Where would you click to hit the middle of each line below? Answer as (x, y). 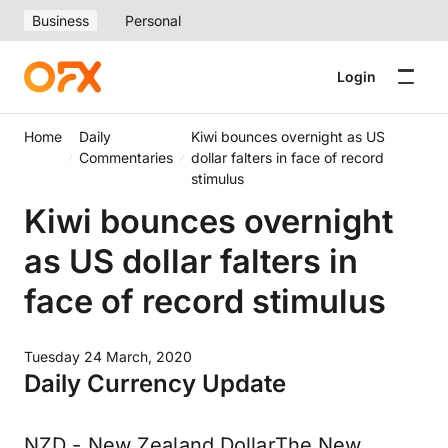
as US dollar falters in (191, 261)
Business (60, 20)
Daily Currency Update (155, 383)
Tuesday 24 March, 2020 (108, 356)
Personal (153, 20)
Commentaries (126, 157)
